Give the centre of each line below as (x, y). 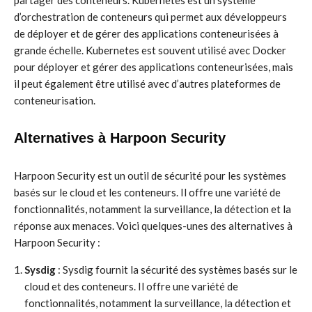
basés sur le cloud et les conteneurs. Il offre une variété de (147, 192)
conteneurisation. (55, 100)
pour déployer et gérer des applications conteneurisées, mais (154, 67)
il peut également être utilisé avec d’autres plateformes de (147, 84)
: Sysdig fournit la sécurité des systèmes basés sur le (177, 270)
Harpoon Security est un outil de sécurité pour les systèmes (150, 175)
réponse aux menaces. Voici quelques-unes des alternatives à (153, 226)
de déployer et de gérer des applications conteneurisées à (146, 33)
